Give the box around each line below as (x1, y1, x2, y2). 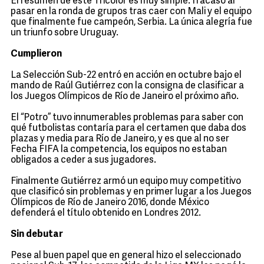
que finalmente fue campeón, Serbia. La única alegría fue (11, 18, 252, 28)
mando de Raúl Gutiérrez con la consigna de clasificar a (11, 81, 244, 91)
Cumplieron (11, 49, 62, 60)
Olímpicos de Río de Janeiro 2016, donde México (11, 198, 209, 208)
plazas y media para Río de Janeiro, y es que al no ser (11, 134, 229, 144)
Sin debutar (11, 230, 63, 240)
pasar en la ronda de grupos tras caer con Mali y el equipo (11, 7, 252, 17)
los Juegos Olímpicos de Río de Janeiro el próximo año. (11, 92, 239, 102)
